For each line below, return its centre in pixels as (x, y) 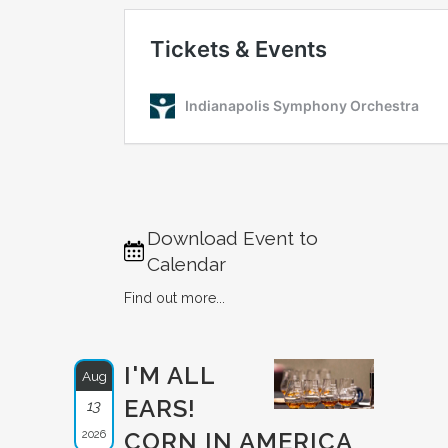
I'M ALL (169, 376)
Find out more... (174, 298)
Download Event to (233, 238)
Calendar (187, 264)
